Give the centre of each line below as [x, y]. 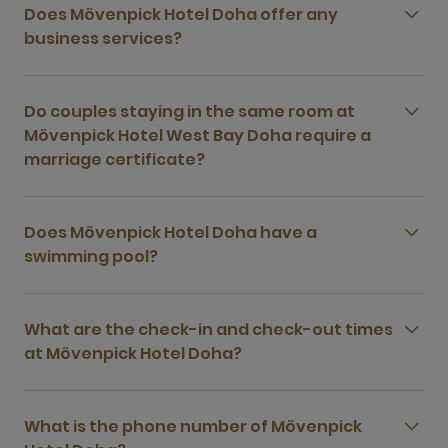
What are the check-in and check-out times [208, 329]
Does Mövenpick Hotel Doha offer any [181, 14]
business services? [103, 38]
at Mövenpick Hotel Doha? [133, 353]
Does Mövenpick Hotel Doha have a [170, 232]
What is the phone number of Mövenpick [193, 426]
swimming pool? [91, 256]
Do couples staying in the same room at [189, 111]
